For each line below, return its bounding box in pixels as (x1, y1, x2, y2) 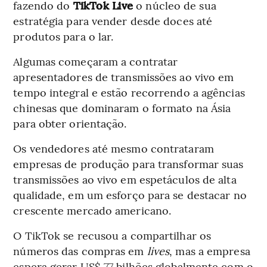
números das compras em (13, 243, 147, 259)
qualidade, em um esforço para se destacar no (13, 187, 247, 203)
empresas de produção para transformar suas (13, 156, 244, 172)
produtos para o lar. (13, 29, 114, 44)
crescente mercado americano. (13, 203, 172, 218)
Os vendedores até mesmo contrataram (13, 141, 214, 156)
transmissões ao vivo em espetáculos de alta (13, 172, 237, 187)
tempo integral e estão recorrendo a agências (13, 85, 245, 100)
